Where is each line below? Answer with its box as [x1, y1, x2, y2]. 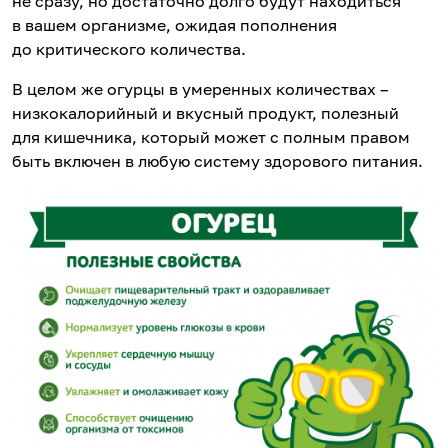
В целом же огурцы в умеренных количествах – [12, 79, 388, 100]
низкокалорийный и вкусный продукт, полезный [12, 103, 399, 124]
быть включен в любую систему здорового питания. [12, 151, 423, 172]
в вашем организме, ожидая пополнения [12, 15, 337, 36]
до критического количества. [12, 39, 246, 60]
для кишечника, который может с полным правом [12, 127, 410, 148]
